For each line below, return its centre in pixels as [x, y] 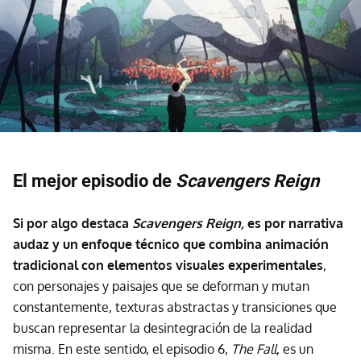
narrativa [316, 224]
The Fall [254, 349]
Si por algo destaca [73, 224]
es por [266, 224]
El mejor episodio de [94, 181]
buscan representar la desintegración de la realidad [162, 328]
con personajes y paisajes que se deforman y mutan [161, 286]
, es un [295, 349]
